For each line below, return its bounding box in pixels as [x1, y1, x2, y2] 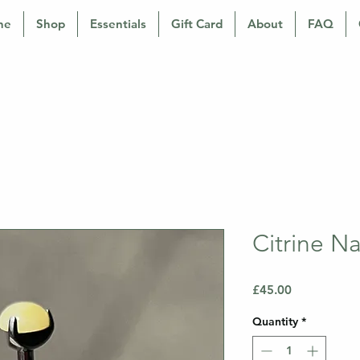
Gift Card [171, 16, 223, 31]
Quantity [252, 314, 298, 329]
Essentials [90, 16, 146, 31]
